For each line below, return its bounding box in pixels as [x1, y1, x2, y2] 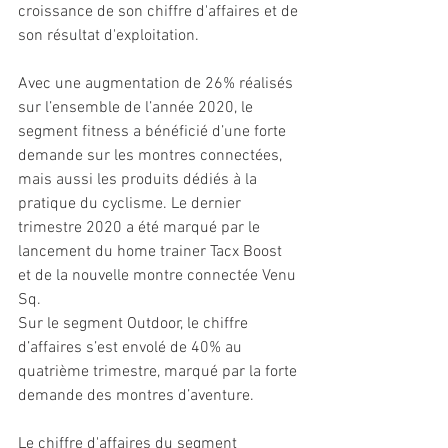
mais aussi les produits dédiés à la [18, 170, 261, 191]
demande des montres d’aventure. [18, 386, 258, 407]
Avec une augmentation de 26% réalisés [18, 74, 297, 95]
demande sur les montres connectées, [18, 146, 286, 167]
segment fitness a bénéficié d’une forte [18, 122, 290, 143]
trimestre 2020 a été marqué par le [18, 218, 264, 239]
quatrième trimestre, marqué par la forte [18, 362, 301, 383]
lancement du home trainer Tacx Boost [18, 242, 286, 263]
